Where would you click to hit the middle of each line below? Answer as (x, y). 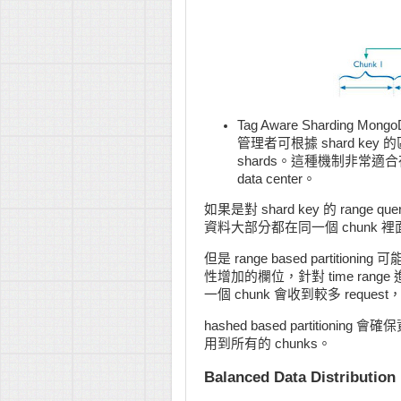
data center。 (277, 179)
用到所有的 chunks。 (268, 344)
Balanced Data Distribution (300, 376)
